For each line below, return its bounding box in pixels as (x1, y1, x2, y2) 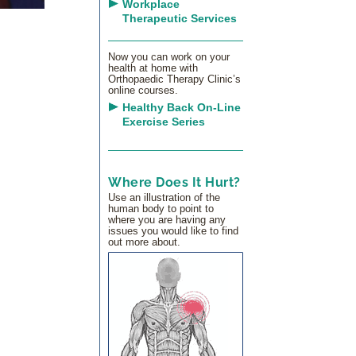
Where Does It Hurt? (108, 174, 241, 190)
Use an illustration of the (108, 191, 220, 203)
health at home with (108, 62, 198, 75)
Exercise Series (122, 115, 205, 129)
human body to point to (108, 202, 214, 215)
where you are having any (108, 213, 226, 226)
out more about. (108, 235, 180, 248)
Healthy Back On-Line (122, 101, 241, 114)
